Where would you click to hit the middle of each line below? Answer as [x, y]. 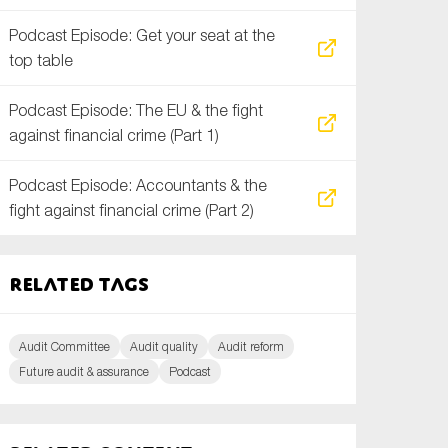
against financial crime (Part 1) [114, 135]
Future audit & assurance [84, 371]
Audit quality [164, 346]
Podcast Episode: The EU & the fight [136, 110]
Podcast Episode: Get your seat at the [142, 35]
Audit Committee [65, 346]
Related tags [79, 283]
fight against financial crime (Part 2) [132, 210]
